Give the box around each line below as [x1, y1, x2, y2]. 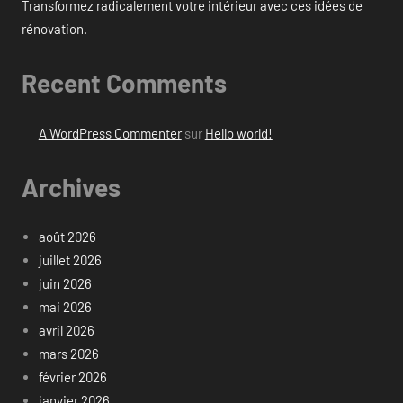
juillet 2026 [38, 252, 102, 269]
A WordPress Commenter [38, 124, 182, 141]
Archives [22, 171, 121, 202]
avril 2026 [38, 322, 94, 339]
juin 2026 [38, 275, 92, 292]
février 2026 [38, 369, 107, 386]
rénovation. [22, 21, 87, 38]
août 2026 [38, 228, 96, 246]
